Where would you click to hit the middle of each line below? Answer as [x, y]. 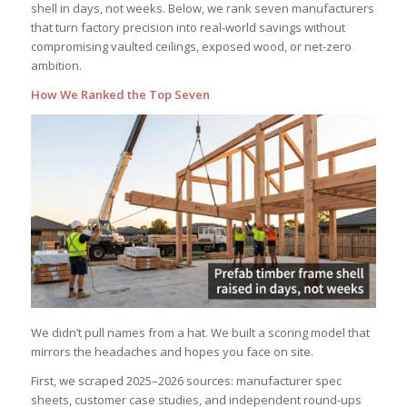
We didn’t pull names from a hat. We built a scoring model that [200, 332]
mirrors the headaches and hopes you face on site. [172, 351]
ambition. [56, 66]
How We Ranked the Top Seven [120, 95]
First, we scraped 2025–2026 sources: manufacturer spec [186, 380]
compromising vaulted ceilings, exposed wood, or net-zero [191, 47]
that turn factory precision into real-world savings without [188, 28]
